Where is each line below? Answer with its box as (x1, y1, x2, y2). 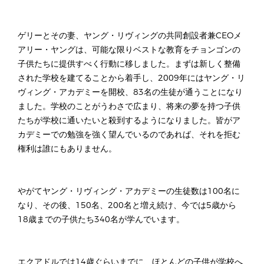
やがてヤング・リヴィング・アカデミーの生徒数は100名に (18, 187, 240, 196)
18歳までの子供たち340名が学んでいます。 (18, 216, 184, 224)
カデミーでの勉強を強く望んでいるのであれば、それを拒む (18, 131, 240, 139)
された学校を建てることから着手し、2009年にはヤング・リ (18, 74, 245, 82)
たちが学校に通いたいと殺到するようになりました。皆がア (18, 117, 240, 125)
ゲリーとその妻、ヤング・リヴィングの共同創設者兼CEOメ (18, 32, 242, 40)
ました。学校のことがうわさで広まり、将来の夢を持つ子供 (18, 103, 240, 111)
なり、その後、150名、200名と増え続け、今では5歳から (18, 202, 236, 210)
